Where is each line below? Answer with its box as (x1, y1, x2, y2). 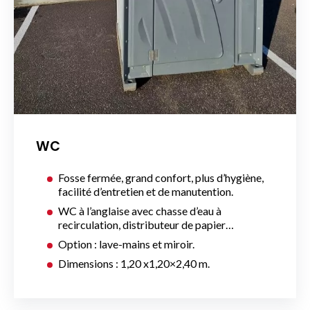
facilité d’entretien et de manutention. (58, 184, 233, 198)
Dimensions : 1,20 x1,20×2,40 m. (58, 256, 210, 270)
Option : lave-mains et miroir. (58, 237, 194, 250)
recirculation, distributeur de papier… (58, 217, 234, 231)
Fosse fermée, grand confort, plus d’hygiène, (58, 170, 264, 184)
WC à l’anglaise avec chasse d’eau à (58, 203, 221, 217)
